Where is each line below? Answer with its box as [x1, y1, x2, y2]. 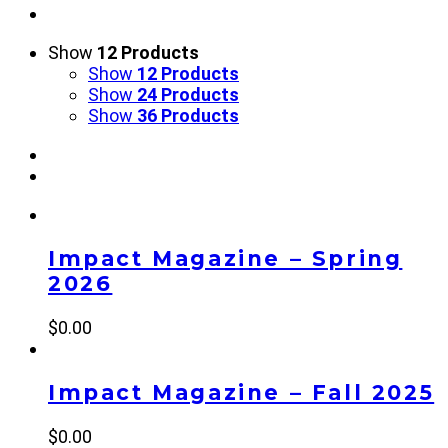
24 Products [137, 83, 239, 105]
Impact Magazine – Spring [48, 245, 403, 271]
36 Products [137, 104, 239, 126]
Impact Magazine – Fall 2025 [48, 380, 435, 406]
